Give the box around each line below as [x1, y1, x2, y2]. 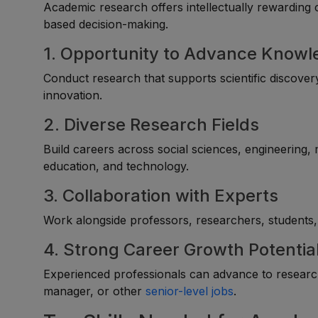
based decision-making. [43, 17, 169, 31]
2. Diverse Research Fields [43, 114, 260, 135]
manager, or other [43, 284, 146, 298]
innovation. [43, 88, 103, 102]
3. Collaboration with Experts [43, 185, 279, 206]
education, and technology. [43, 159, 190, 173]
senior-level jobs [146, 284, 234, 298]
